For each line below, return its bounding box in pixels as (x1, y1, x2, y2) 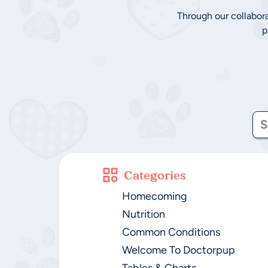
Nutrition (121, 208, 165, 221)
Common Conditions (121, 226, 220, 239)
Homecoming (121, 190, 187, 203)
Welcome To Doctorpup (121, 243, 235, 257)
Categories (123, 167, 186, 182)
